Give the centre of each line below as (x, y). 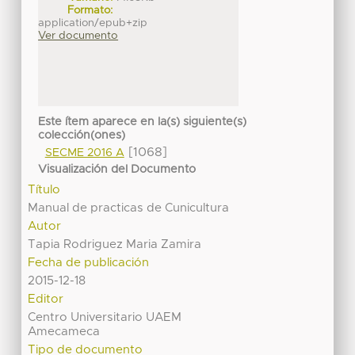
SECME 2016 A (84, 153)
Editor (46, 299)
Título (44, 189)
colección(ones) (82, 135)
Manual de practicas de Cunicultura (129, 208)
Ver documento (78, 36)
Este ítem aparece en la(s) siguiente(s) (143, 122)
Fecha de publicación (89, 262)
